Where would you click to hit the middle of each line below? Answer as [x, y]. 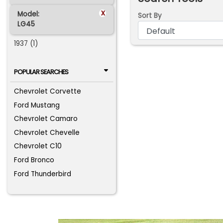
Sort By [150, 16]
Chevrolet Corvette [48, 92]
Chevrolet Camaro [46, 119]
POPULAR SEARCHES [41, 72]
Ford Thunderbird [43, 174]
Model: [28, 14]
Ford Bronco [34, 160]
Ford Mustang [37, 105]
